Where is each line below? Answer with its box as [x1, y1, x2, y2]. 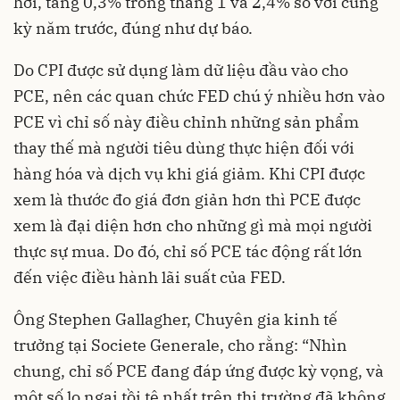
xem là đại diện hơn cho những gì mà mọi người [13, 215, 372, 237]
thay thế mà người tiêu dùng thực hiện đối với [13, 137, 354, 159]
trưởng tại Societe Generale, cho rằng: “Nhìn [13, 335, 347, 356]
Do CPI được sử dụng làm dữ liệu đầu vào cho [13, 60, 348, 81]
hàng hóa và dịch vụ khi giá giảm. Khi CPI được [13, 163, 365, 185]
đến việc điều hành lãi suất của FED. [13, 267, 286, 288]
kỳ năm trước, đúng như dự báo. [13, 18, 256, 39]
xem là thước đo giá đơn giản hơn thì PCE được [13, 189, 361, 211]
